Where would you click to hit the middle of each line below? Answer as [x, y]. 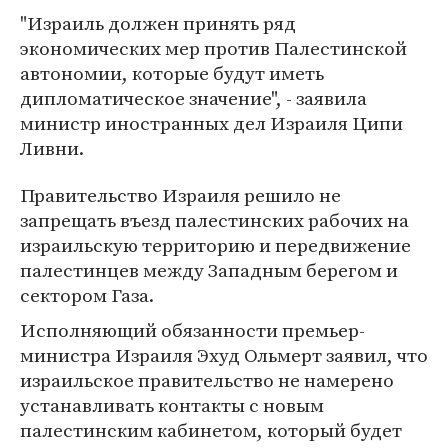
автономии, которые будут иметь [172, 73]
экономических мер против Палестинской [213, 48]
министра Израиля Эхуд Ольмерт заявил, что [224, 355]
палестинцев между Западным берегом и [209, 270]
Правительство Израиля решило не [180, 195]
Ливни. [52, 148]
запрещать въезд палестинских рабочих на [214, 220]
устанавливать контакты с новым [172, 405]
